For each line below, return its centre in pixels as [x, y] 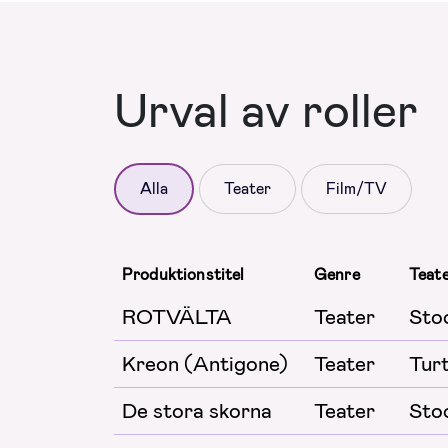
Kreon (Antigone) [205, 363]
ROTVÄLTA [177, 316]
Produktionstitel [183, 274]
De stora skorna [197, 410]
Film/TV [356, 188]
